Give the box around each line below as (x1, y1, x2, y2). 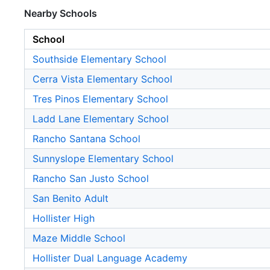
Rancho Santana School (33, 133, 140, 145)
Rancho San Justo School (33, 172, 149, 185)
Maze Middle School (33, 232, 125, 245)
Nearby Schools (24, 7, 97, 20)
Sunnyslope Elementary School (33, 152, 174, 165)
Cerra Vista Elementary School (33, 73, 172, 86)
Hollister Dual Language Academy (33, 252, 187, 265)
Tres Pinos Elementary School (33, 93, 168, 105)
